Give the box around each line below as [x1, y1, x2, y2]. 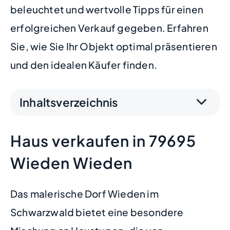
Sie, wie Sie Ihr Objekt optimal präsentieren [10, 40, 217, 52]
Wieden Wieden [10, 153, 132, 172]
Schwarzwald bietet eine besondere [10, 206, 184, 218]
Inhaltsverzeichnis [20, 94, 118, 109]
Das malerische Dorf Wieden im [10, 187, 159, 200]
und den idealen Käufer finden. [10, 59, 157, 71]
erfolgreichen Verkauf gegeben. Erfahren [10, 22, 208, 34]
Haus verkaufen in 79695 [10, 131, 196, 150]
